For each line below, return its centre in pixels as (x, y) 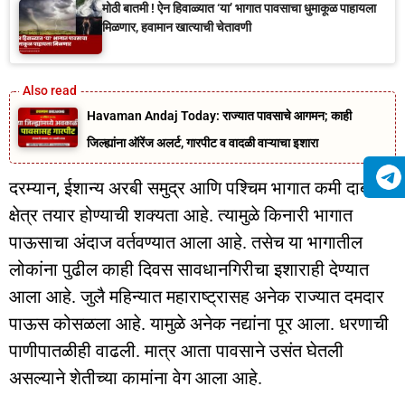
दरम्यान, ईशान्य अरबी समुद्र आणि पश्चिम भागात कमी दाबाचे (197, 188)
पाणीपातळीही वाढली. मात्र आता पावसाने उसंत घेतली (176, 350)
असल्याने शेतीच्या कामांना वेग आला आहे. (136, 377)
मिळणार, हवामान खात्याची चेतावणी (177, 27)
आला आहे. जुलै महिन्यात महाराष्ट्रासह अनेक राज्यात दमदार (197, 296)
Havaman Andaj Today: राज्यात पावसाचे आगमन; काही (220, 115)
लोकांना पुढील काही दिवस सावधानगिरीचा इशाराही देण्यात (189, 269)
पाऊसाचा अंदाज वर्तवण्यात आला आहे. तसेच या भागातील (186, 242)
